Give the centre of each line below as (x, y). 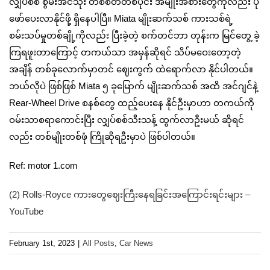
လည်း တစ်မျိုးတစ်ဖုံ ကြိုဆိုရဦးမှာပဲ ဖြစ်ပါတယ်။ (102, 136)
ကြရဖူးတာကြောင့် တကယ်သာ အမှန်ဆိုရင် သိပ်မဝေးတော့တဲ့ (125, 52)
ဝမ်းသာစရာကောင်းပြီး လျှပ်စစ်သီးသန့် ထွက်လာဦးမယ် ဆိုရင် (127, 119)
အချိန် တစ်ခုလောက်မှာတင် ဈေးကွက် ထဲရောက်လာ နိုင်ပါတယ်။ (131, 69)
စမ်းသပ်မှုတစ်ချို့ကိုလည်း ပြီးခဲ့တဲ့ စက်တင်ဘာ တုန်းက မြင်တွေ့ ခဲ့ (134, 35)
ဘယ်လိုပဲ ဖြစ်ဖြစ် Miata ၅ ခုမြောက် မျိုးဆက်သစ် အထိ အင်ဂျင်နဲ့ (133, 86)
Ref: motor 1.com (43, 165)
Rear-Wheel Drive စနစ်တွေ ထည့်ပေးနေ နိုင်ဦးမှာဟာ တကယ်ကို (132, 102)
